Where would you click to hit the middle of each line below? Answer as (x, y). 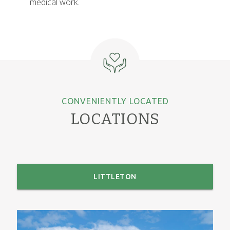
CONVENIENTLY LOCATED (115, 101)
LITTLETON (115, 176)
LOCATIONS (115, 119)
